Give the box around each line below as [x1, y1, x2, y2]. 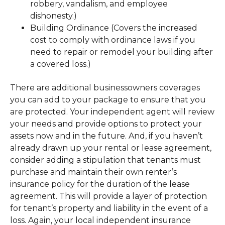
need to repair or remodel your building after [30, 47, 213, 57]
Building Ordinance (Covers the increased [30, 23, 197, 33]
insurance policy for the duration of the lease [10, 179, 190, 189]
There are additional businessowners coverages [10, 82, 200, 92]
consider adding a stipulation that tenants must [10, 155, 201, 165]
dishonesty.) [30, 11, 77, 21]
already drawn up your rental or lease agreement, [10, 143, 211, 153]
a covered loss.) [30, 59, 91, 69]
